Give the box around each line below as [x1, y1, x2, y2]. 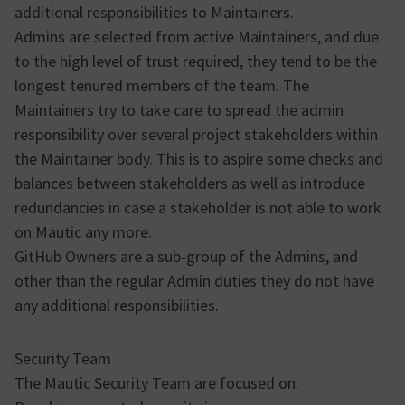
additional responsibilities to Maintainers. [14, 2, 294, 23]
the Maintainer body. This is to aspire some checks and [14, 148, 383, 169]
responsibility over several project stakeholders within [14, 124, 378, 145]
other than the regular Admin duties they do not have [14, 270, 374, 291]
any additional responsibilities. [14, 295, 219, 316]
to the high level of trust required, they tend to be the [14, 51, 377, 71]
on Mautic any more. [14, 221, 152, 242]
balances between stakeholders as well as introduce [14, 173, 365, 193]
